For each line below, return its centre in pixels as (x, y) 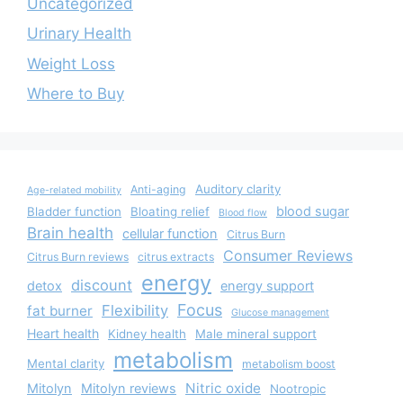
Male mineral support (256, 334)
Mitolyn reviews (129, 389)
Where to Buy (76, 94)
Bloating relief (170, 211)
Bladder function (74, 211)
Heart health (63, 333)
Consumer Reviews (288, 255)
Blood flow (243, 213)
